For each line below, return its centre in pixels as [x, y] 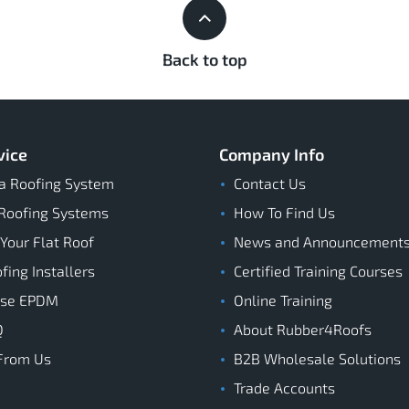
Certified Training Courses [318, 271]
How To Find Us [284, 213]
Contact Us [270, 184]
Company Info [272, 155]
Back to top [204, 60]
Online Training [283, 300]
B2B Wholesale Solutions [317, 359]
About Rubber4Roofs [303, 330]
